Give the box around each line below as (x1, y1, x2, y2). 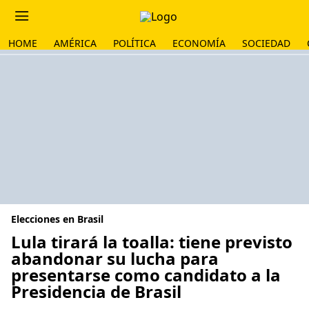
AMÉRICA (54, 37, 97, 50)
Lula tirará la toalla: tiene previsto (11, 230, 292, 253)
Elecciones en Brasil (11, 212, 103, 226)
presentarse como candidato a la (11, 263, 281, 286)
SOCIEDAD (242, 37, 290, 50)
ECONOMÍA (172, 37, 226, 50)
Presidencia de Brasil (11, 280, 181, 303)
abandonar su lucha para (11, 247, 219, 270)
